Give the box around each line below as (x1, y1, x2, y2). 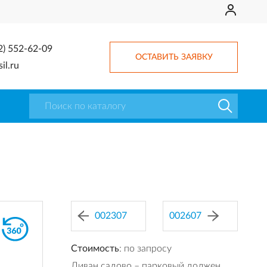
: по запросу (119, 244, 172, 253)
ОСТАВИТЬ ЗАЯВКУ (135, 53, 213, 61)
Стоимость (71, 244, 119, 253)
